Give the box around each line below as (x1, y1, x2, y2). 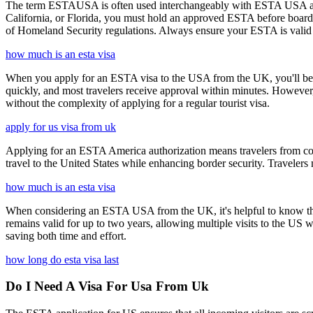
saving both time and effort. (6, 229, 126, 242)
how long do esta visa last (6, 253, 119, 265)
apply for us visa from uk (6, 120, 116, 133)
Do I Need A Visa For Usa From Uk (6, 279, 209, 294)
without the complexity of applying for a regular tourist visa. (6, 96, 270, 109)
